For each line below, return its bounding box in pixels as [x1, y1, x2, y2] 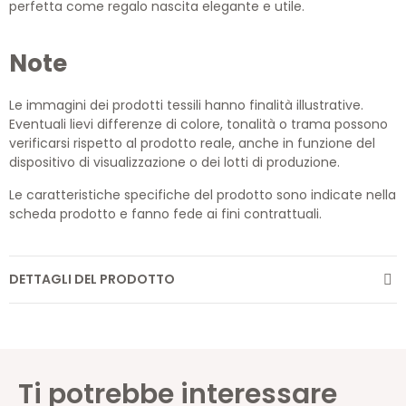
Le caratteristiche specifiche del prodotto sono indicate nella [9, 186, 396, 205]
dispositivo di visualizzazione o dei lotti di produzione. [9, 153, 340, 172]
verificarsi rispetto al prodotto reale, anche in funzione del [9, 134, 375, 153]
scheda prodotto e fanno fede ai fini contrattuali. [9, 205, 322, 224]
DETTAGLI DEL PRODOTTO [9, 270, 175, 289]
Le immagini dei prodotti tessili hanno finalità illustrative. [9, 96, 363, 115]
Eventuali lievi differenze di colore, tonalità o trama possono [9, 115, 388, 134]
